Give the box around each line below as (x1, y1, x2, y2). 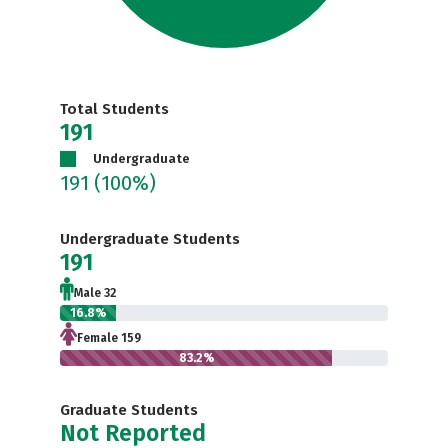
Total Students (60, 100, 169, 118)
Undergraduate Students (60, 230, 240, 248)
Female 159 (77, 331, 141, 345)
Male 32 (74, 286, 116, 300)
